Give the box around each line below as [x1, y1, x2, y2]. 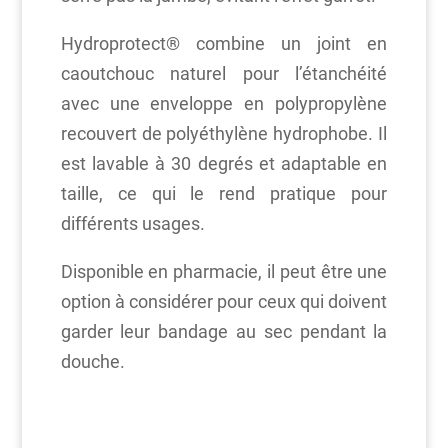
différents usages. [60, 212, 205, 234]
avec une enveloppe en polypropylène [60, 92, 388, 114]
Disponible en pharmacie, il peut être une [60, 260, 388, 282]
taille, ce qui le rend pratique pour [60, 182, 388, 204]
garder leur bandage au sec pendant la [60, 320, 388, 342]
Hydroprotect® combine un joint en [60, 32, 388, 54]
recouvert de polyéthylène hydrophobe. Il [60, 122, 388, 144]
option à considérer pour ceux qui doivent [60, 290, 388, 312]
